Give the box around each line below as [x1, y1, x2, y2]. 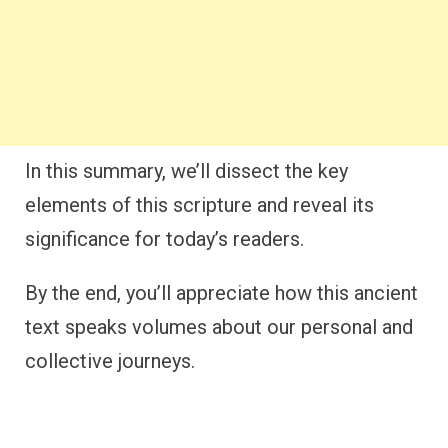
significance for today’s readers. [25, 227, 304, 251]
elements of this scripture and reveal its [25, 193, 374, 217]
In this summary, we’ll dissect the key [25, 159, 348, 183]
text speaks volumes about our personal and [25, 315, 413, 339]
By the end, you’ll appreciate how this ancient [25, 281, 418, 305]
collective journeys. [25, 349, 195, 373]
